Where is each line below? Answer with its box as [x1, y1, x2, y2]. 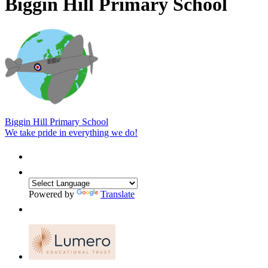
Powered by [29, 188, 77, 199]
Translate [100, 188, 135, 199]
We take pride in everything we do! [5, 127, 138, 138]
